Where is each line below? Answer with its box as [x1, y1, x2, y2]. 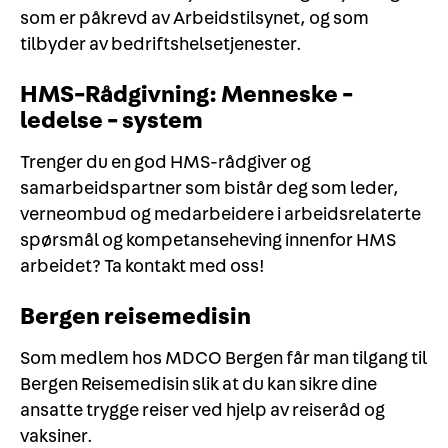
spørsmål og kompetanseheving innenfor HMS [20, 231, 396, 251]
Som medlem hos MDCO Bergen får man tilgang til [20, 349, 427, 369]
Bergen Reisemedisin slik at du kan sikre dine [20, 375, 377, 395]
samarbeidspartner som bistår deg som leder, [20, 179, 399, 199]
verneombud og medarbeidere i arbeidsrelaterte [20, 205, 421, 225]
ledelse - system [20, 109, 203, 134]
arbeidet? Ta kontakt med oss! [20, 257, 265, 277]
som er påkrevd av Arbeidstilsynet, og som [20, 9, 369, 29]
